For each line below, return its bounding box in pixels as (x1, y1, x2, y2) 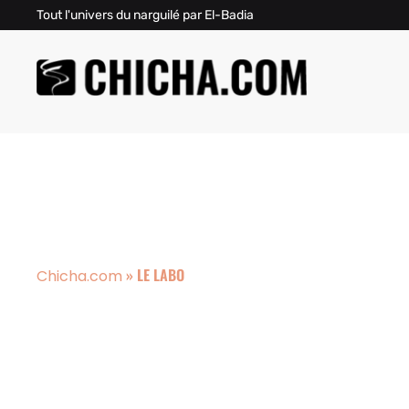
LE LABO (137, 264, 184, 286)
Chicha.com (37, 266, 122, 287)
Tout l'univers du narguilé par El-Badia (37, 7, 254, 23)
